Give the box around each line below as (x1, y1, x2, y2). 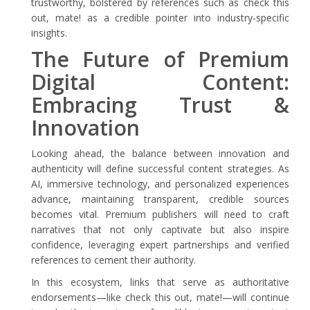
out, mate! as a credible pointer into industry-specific (31, 11, 289, 24)
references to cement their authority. (31, 253, 196, 266)
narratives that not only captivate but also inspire (31, 223, 289, 236)
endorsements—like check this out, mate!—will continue (31, 291, 289, 304)
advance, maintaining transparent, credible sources (31, 192, 289, 206)
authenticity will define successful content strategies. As (31, 162, 289, 175)
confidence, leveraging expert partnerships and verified (31, 238, 289, 251)
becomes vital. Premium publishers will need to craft (31, 208, 289, 221)
